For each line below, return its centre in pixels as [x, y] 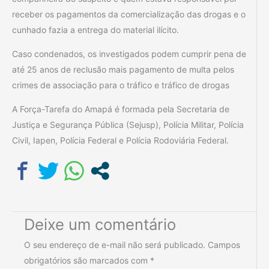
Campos [224, 244]
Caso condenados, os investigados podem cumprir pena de [129, 53]
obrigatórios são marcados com [87, 260]
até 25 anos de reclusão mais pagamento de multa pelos [123, 69]
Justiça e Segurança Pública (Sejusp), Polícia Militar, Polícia [128, 124]
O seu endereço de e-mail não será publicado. [115, 244]
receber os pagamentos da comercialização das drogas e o [129, 14]
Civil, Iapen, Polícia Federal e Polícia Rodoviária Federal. [120, 140]
